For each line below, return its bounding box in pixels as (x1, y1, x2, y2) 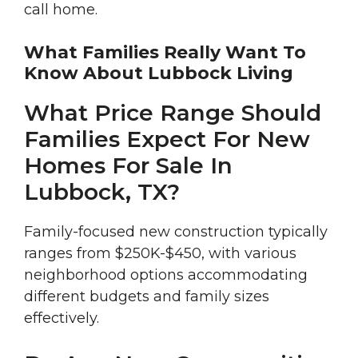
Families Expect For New (24, 125, 310, 153)
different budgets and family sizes (24, 288, 269, 306)
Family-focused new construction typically (24, 223, 328, 241)
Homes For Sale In (24, 152, 233, 180)
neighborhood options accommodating (24, 266, 308, 284)
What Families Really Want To (24, 42, 306, 64)
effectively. (24, 309, 99, 328)
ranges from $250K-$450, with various (24, 245, 296, 263)
